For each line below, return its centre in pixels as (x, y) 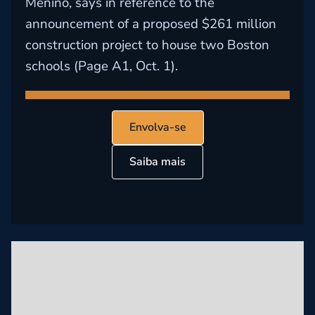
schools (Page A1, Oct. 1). (102, 66)
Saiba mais (157, 162)
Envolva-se (157, 127)
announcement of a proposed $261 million (151, 24)
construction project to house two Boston (147, 45)
